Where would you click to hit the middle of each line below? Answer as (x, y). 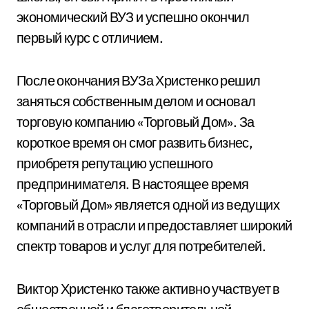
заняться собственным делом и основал (136, 101)
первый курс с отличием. (90, 38)
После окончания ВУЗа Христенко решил (139, 80)
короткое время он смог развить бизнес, (135, 142)
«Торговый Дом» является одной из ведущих (148, 205)
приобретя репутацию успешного (115, 163)
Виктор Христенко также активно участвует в (148, 289)
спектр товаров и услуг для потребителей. (141, 246)
